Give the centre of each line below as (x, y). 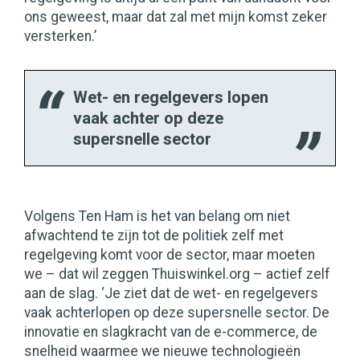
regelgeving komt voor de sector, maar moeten (170, 255)
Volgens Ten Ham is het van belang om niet (157, 217)
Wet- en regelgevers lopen (171, 98)
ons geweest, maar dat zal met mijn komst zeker (176, 17)
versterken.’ (60, 37)
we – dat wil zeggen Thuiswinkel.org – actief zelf (177, 274)
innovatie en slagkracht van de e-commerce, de (171, 332)
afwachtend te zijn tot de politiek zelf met (154, 236)
